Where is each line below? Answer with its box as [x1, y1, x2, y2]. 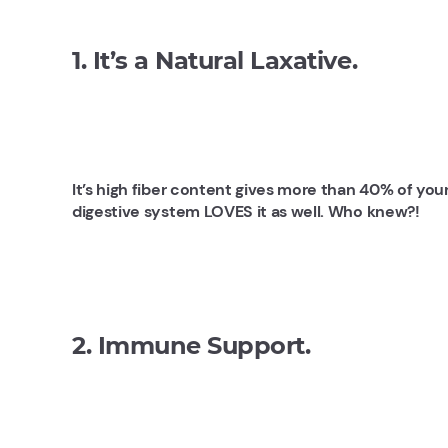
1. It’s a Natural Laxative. [72, 46, 358, 75]
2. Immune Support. [72, 331, 311, 360]
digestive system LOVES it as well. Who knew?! [72, 201, 420, 222]
